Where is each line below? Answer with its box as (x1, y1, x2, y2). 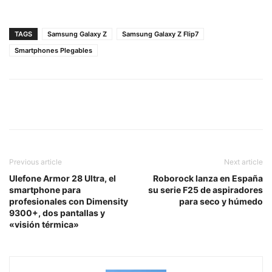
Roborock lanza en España (153, 173, 263, 184)
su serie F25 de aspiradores (148, 185, 263, 195)
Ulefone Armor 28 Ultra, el (9, 173, 116, 184)
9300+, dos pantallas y (9, 208, 105, 219)
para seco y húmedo (179, 196, 263, 207)
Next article (224, 157, 263, 167)
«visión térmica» (9, 219, 79, 230)
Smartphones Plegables (15, 46, 92, 55)
